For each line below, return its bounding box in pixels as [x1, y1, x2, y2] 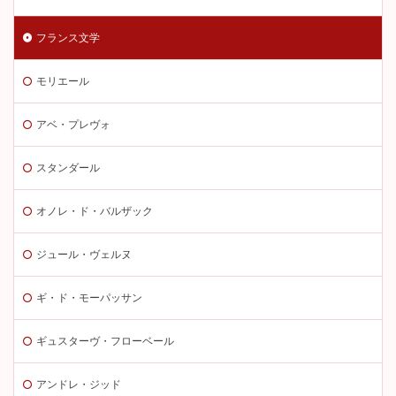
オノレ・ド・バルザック [36, 204, 153, 217]
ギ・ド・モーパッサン [36, 291, 142, 304]
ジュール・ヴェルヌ [36, 247, 132, 261]
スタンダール [36, 161, 100, 174]
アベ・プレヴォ [36, 118, 110, 131]
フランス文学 [36, 31, 100, 44]
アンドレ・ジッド [36, 377, 121, 391]
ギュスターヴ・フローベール [36, 334, 174, 347]
